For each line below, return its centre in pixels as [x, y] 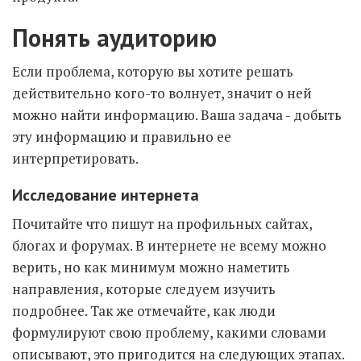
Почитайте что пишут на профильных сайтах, [162, 224]
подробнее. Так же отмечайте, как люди [144, 311]
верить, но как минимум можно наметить [151, 267]
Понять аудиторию [114, 37]
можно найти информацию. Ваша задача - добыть [177, 115]
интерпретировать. [75, 158]
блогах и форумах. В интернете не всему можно [169, 245]
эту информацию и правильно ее [122, 137]
